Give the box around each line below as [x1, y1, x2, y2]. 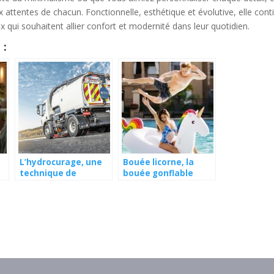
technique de [20, 168, 77, 179]
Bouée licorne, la [123, 157, 194, 168]
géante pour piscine [123, 179, 209, 190]
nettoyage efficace [20, 179, 103, 190]
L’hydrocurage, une [20, 157, 103, 168]
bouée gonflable [123, 168, 194, 179]
